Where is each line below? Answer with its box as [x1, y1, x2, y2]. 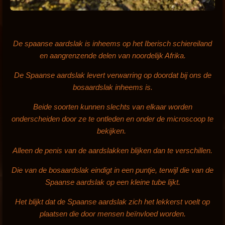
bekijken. [97, 126, 128, 135]
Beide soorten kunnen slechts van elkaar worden [33, 102, 192, 111]
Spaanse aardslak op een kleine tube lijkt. [45, 177, 180, 186]
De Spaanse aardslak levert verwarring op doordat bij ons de [14, 70, 211, 79]
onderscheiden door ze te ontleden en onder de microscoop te [12, 114, 213, 123]
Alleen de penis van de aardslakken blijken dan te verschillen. [13, 146, 212, 155]
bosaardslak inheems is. [72, 82, 153, 91]
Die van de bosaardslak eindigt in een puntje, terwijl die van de [12, 165, 213, 174]
